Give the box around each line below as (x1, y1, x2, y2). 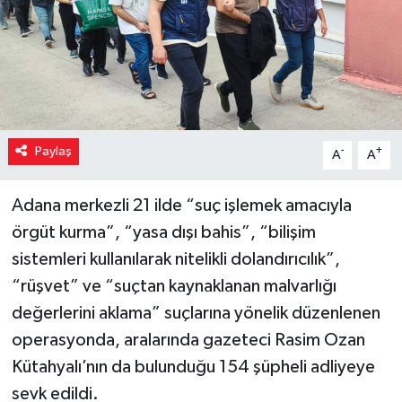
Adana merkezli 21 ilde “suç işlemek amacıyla (11, 196, 352, 214)
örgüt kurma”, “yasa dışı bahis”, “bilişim (11, 223, 316, 241)
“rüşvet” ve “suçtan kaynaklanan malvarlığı (11, 276, 336, 295)
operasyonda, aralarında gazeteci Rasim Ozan (11, 330, 365, 349)
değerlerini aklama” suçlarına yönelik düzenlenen (11, 303, 380, 322)
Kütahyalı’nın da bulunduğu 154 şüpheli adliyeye (11, 357, 375, 376)
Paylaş (34, 144, 72, 158)
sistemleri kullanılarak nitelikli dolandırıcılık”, (11, 249, 340, 268)
